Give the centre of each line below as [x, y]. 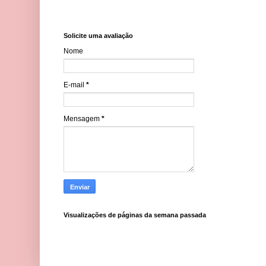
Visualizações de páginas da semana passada [135, 215]
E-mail [75, 85]
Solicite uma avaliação [98, 36]
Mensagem [83, 119]
